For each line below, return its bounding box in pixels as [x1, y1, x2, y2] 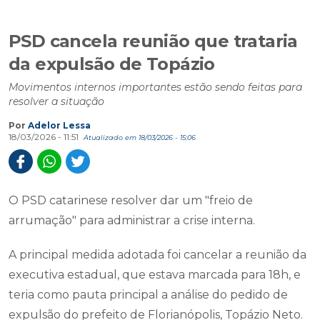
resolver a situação [9, 95, 104, 108]
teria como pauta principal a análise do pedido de [9, 288, 288, 301]
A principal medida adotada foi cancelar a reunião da [9, 248, 306, 261]
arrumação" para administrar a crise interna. [9, 214, 255, 227]
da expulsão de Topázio [9, 54, 215, 74]
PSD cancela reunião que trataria [9, 31, 298, 51]
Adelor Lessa [28, 120, 91, 131]
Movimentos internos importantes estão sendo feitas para [9, 81, 302, 94]
